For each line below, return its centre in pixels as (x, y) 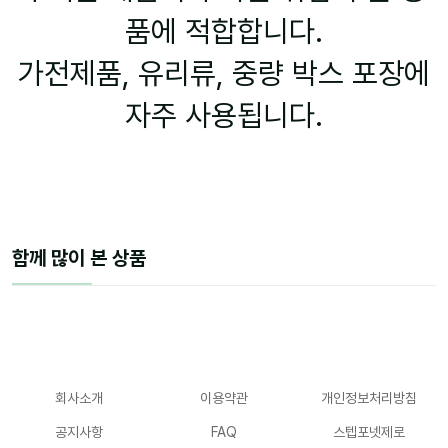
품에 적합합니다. (224, 31)
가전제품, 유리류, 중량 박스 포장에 (224, 73)
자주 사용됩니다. (224, 115)
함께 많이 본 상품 (79, 258)
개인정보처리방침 (368, 398)
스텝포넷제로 (368, 432)
